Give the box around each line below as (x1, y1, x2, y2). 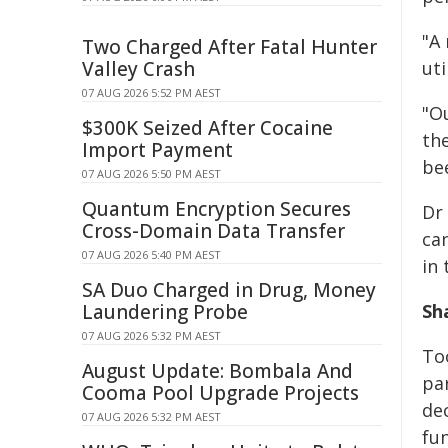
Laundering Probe (82, 299, 248, 325)
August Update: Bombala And (82, 358, 353, 384)
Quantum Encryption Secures (82, 196, 351, 222)
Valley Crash (82, 56, 195, 82)
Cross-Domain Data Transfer (82, 218, 345, 244)
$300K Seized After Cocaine (82, 115, 333, 141)
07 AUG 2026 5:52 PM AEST (82, 85, 221, 100)
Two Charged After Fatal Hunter (82, 34, 377, 60)
